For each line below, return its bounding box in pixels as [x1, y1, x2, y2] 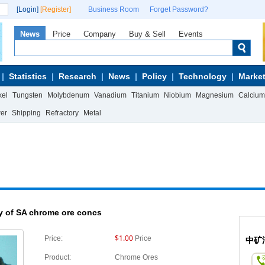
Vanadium [94, 91, 127, 99]
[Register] [40, 5, 71, 14]
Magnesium [196, 91, 234, 99]
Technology [179, 72, 227, 81]
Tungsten [12, 91, 43, 99]
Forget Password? [150, 5, 208, 14]
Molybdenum [47, 91, 89, 99]
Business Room [88, 5, 139, 14]
